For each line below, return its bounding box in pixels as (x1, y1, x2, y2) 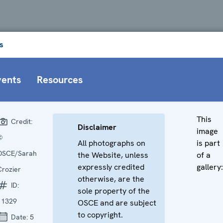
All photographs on (78, 137, 145, 148)
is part (197, 137, 220, 148)
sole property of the (78, 185, 150, 196)
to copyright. (78, 209, 123, 220)
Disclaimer (78, 121, 116, 132)
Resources (37, 73, 83, 86)
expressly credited (78, 161, 144, 172)
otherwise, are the (78, 173, 144, 184)
